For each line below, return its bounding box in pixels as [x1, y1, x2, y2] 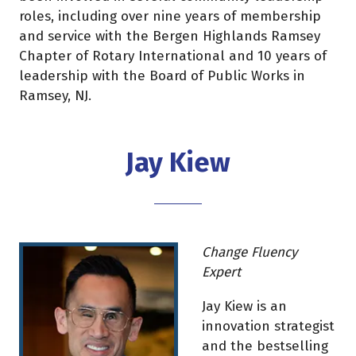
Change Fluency [202, 244, 297, 261]
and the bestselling [202, 337, 328, 354]
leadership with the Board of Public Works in [19, 68, 305, 85]
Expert [202, 264, 241, 281]
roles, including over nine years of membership [19, 8, 321, 25]
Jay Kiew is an [202, 297, 287, 315]
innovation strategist [202, 317, 335, 335]
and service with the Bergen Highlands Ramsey [19, 28, 320, 45]
